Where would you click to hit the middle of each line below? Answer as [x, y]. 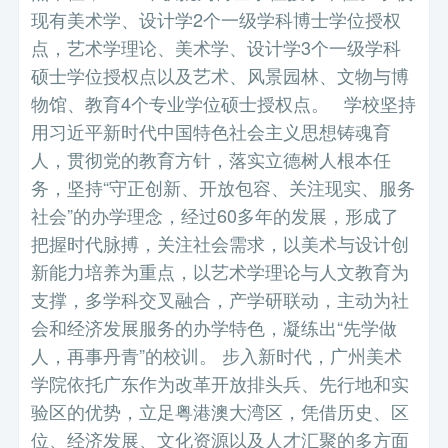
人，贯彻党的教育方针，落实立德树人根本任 [211, 159]
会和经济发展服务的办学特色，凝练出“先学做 [214, 327]
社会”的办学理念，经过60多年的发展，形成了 [215, 215]
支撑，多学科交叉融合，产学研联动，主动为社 [220, 299]
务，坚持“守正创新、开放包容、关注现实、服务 [223, 187]
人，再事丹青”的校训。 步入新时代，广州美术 [217, 355]
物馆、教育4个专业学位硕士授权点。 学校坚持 [224, 103]
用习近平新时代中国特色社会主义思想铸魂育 [211, 131]
